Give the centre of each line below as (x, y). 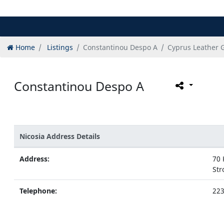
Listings (60, 47)
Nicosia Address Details (59, 136)
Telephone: (38, 190)
